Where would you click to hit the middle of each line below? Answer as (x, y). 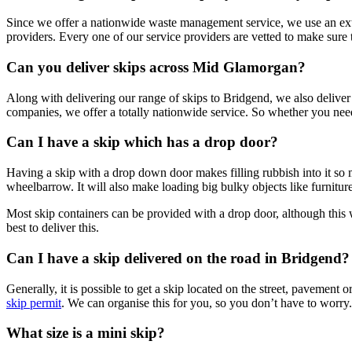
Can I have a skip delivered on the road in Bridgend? (178, 258)
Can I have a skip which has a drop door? (142, 142)
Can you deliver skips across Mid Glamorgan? (156, 67)
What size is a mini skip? (86, 333)
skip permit (34, 302)
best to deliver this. (53, 228)
